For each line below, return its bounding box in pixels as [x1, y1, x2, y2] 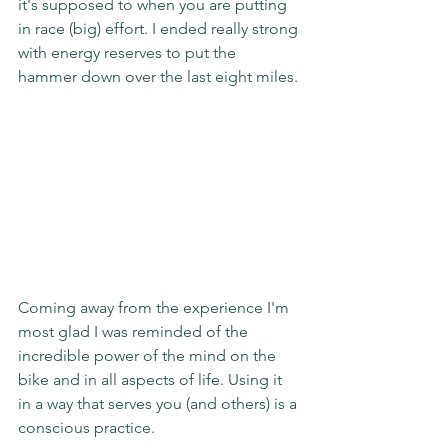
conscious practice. [18, 418, 155, 438]
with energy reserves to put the [18, 42, 240, 62]
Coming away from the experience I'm [18, 298, 293, 318]
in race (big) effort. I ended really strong [18, 18, 302, 38]
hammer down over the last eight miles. [18, 66, 298, 86]
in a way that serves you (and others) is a [18, 394, 301, 414]
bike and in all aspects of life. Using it [18, 370, 286, 390]
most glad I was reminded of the [18, 322, 252, 342]
